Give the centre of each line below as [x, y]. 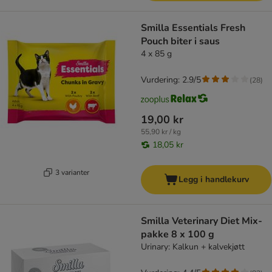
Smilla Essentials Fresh [193, 28]
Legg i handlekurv [213, 180]
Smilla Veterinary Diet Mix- [202, 221]
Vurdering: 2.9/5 [171, 80]
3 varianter [72, 172]
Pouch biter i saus [180, 42]
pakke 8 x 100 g [178, 235]
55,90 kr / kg [161, 132]
